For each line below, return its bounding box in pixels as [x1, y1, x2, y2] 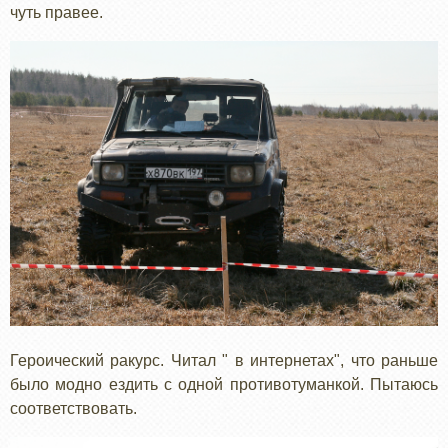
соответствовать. [10, 400, 137, 418]
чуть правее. [10, 3, 103, 21]
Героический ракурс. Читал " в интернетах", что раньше [10, 352, 438, 370]
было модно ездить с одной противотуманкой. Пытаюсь [10, 376, 438, 394]
